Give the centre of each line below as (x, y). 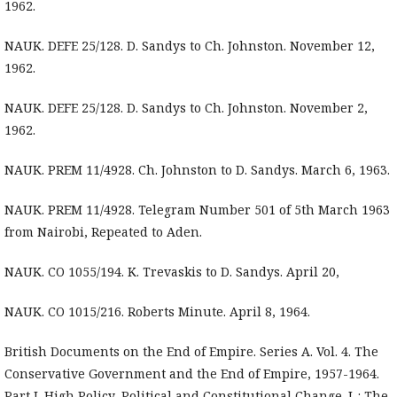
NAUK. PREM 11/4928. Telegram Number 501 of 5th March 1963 (197, 210)
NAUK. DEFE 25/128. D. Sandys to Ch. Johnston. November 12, (190, 46)
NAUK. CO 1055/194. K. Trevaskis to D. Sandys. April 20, (172, 272)
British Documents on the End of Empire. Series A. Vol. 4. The (191, 352)
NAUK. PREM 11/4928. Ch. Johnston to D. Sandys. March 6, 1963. (197, 170)
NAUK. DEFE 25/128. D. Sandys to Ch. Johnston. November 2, (186, 108)
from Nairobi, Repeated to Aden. (103, 232)
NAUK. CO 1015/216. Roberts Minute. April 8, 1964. (157, 312)
